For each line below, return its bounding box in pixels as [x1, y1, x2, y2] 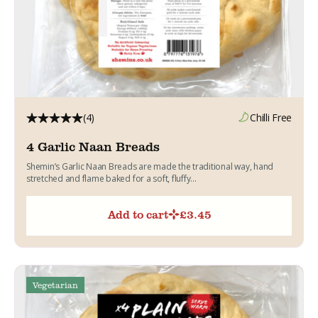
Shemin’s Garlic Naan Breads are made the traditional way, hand [26, 160, 274, 172]
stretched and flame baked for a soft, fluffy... [26, 172, 197, 185]
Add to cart [108, 206, 168, 222]
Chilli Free [250, 110, 292, 124]
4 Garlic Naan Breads [26, 137, 160, 155]
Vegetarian [33, 278, 78, 291]
